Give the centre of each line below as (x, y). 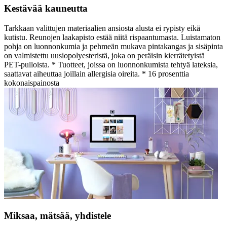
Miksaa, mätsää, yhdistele (58, 216)
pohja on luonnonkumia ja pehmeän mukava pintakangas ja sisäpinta (113, 46)
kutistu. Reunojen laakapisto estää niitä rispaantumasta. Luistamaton (112, 37)
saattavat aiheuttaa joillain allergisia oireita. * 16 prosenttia (97, 73)
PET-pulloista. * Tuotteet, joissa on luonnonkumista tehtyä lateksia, (111, 64)
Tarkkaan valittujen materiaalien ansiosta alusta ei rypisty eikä (102, 28)
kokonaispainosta (32, 83)
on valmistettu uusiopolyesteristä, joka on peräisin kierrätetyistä (104, 55)
